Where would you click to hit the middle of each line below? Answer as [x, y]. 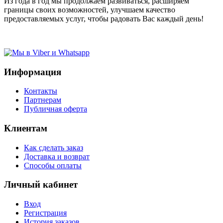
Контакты [41, 91]
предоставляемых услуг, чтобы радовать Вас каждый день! [104, 18]
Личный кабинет [41, 185]
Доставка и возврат [57, 156]
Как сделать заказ [54, 147]
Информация [33, 72]
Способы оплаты [53, 165]
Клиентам [26, 128]
